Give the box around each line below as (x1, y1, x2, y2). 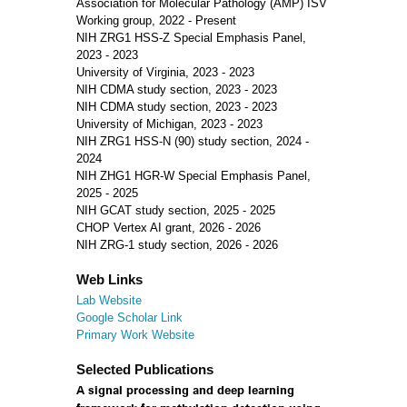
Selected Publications (76, 362, 213, 377)
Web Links (76, 272, 143, 287)
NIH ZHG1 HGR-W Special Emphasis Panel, (76, 169, 311, 183)
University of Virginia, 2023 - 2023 (76, 65, 254, 79)
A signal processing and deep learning (76, 383, 294, 397)
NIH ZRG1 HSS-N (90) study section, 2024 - (76, 134, 309, 148)
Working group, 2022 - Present (76, 14, 236, 27)
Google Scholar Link (76, 311, 183, 324)
